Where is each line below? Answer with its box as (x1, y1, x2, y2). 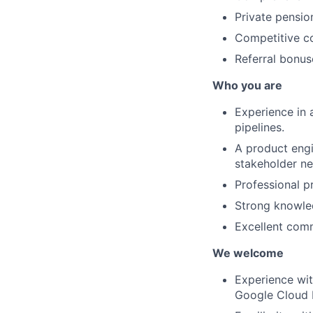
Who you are (212, 78, 282, 92)
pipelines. (235, 119, 284, 134)
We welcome (212, 245, 284, 260)
